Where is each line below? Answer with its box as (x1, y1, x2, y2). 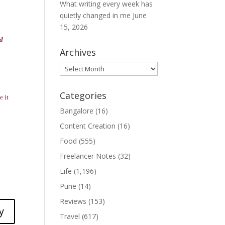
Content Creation (60, 121, 116, 131)
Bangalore (60, 106, 94, 116)
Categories (60, 89, 107, 101)
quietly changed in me (60, 11, 131, 20)
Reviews (60, 196, 87, 206)
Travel (60, 211, 80, 221)
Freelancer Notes (60, 151, 117, 161)
